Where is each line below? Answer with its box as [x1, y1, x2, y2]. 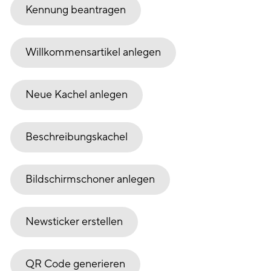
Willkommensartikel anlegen [25, 45, 161, 60]
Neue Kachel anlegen [25, 88, 128, 102]
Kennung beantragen [25, 3, 126, 18]
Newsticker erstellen [25, 215, 123, 229]
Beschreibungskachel [25, 130, 128, 145]
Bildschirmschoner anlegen [25, 172, 155, 187]
